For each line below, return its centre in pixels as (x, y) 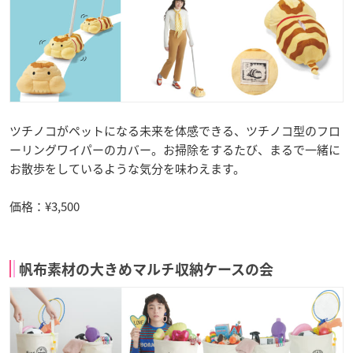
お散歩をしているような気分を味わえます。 (127, 168)
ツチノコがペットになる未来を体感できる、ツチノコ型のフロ (175, 130)
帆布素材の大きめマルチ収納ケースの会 (146, 269)
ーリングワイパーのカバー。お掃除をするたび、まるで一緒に (175, 149)
